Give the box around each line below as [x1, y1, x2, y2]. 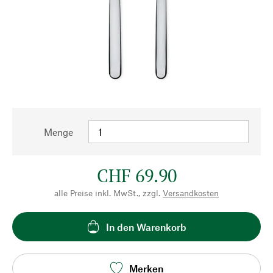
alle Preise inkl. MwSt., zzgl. [54, 188, 160, 198]
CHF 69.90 [96, 164, 177, 187]
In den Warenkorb [106, 221, 186, 233]
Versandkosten [163, 188, 219, 198]
